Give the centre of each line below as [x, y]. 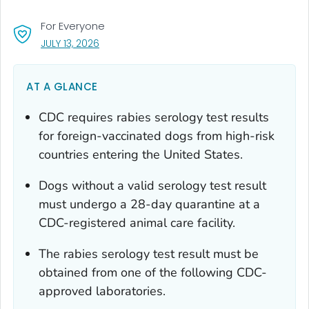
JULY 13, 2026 [70, 43]
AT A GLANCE [62, 86]
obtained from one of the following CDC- [153, 272]
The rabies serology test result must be [149, 253]
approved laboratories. [102, 291]
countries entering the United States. [141, 154]
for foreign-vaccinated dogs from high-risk [157, 136]
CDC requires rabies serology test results [154, 117]
